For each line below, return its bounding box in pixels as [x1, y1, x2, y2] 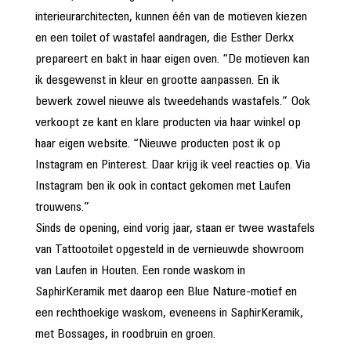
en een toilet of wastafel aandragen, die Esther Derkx [34, 32, 294, 45]
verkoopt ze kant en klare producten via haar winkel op [34, 117, 301, 129]
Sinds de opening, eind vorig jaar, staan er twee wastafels [34, 223, 315, 235]
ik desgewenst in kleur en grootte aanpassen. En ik [34, 74, 280, 87]
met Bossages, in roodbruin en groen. [34, 328, 215, 341]
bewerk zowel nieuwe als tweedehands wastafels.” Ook [34, 96, 310, 108]
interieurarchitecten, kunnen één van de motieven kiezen [34, 11, 307, 24]
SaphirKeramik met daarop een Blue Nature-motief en [34, 286, 297, 299]
